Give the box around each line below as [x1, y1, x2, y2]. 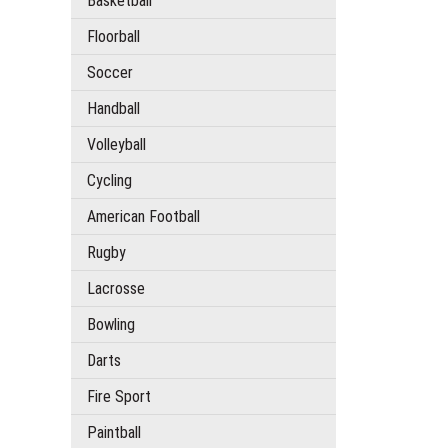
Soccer [87, 62, 133, 82]
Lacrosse [87, 278, 145, 298]
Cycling [87, 170, 132, 190]
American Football [87, 206, 200, 226]
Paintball [87, 422, 141, 442]
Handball [87, 98, 140, 118]
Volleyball [87, 134, 146, 154]
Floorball [87, 26, 140, 46]
